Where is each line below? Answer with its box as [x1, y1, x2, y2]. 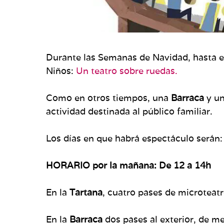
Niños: [46, 64, 76, 76]
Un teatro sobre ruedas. [76, 64, 177, 76]
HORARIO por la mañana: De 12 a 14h [46, 159, 213, 171]
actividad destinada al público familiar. [46, 105, 212, 117]
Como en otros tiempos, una [46, 91, 171, 103]
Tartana [69, 186, 102, 198]
